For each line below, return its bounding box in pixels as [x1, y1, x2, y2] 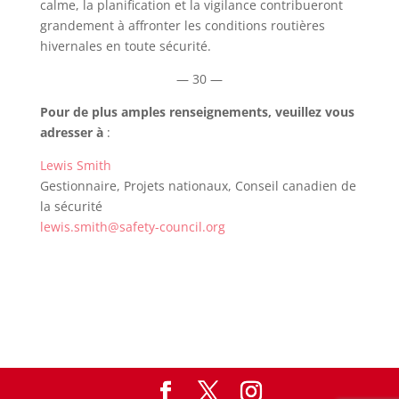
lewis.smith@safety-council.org [39, 217, 225, 235]
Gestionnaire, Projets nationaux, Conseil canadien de [39, 176, 356, 194]
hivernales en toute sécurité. [39, 37, 211, 54]
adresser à [39, 123, 107, 141]
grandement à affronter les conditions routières [39, 16, 325, 34]
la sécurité [39, 197, 102, 215]
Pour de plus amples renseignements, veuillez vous [39, 102, 354, 120]
